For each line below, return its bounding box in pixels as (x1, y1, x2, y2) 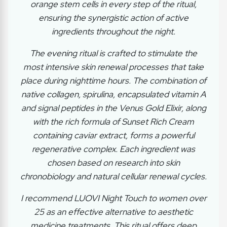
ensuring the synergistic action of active (39, 12, 188, 24)
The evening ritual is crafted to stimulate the (30, 48, 197, 59)
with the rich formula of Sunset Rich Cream (33, 116, 194, 128)
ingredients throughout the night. (52, 26, 175, 37)
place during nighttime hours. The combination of (21, 75, 206, 87)
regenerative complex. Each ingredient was (32, 143, 195, 155)
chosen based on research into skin (47, 157, 180, 169)
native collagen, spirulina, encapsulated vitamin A (21, 89, 206, 100)
